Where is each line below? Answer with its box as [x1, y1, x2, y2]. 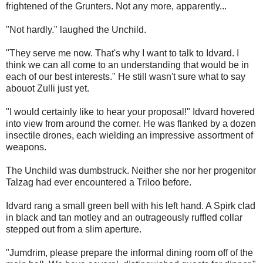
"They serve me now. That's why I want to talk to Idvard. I [6, 48, 239, 59]
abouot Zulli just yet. [6, 83, 89, 94]
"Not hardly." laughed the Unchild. [6, 25, 146, 35]
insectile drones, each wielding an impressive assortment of [6, 130, 253, 141]
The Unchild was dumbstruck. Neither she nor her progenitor [6, 166, 256, 176]
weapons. [6, 142, 46, 153]
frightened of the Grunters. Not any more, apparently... [6, 1, 227, 12]
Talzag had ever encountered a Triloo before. [6, 177, 191, 188]
